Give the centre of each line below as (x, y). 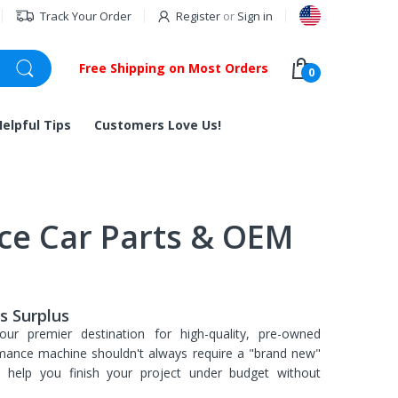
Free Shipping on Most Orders (174, 68)
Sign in (255, 16)
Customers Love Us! (158, 125)
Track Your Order (86, 16)
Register (198, 16)
